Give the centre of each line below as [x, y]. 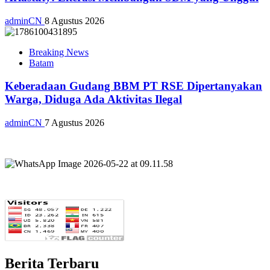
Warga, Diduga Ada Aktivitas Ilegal [93, 99]
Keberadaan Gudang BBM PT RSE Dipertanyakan [133, 86]
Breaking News [59, 52]
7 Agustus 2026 [74, 123]
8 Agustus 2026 [74, 20]
